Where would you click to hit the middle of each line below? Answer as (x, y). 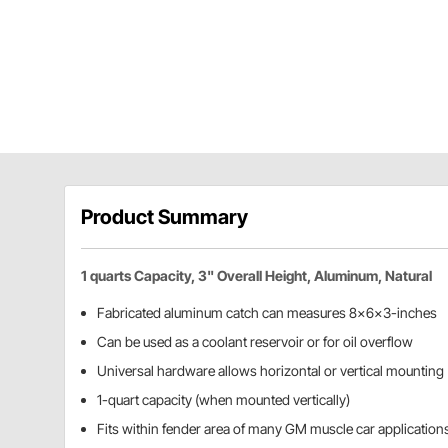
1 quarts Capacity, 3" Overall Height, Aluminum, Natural (256, 275)
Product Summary (164, 216)
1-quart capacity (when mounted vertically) (223, 399)
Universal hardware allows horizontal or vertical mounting (270, 370)
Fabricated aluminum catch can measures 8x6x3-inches (267, 312)
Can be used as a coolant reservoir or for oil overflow (255, 341)
